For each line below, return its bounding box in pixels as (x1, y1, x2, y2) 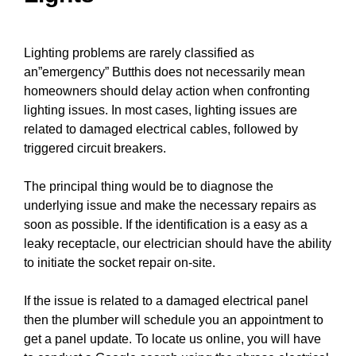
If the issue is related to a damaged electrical (24, 294, 277, 308)
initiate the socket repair (37, 256, 171, 269)
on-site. (171, 256, 215, 269)
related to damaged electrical (24, 122, 190, 136)
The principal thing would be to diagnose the (24, 180, 273, 193)
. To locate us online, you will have (129, 332, 321, 346)
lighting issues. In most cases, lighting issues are (24, 103, 297, 117)
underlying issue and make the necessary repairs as (24, 199, 316, 212)
